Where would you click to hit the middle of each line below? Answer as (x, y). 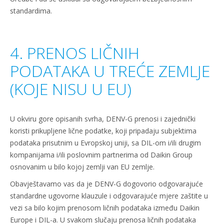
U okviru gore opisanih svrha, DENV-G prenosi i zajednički (103, 119)
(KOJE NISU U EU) (71, 89)
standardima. (31, 11)
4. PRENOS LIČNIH (75, 53)
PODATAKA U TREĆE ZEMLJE (110, 71)
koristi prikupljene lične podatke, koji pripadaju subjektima (103, 131)
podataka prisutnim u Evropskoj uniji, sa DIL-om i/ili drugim (105, 143)
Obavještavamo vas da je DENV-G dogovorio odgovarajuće (106, 184)
